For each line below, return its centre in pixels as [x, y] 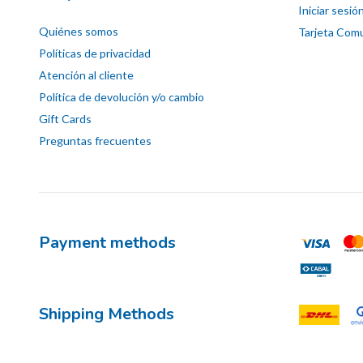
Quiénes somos [79, 32]
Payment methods [107, 243]
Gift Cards [65, 119]
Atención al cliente [86, 75]
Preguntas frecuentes [95, 141]
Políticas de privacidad [95, 53]
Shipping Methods [107, 314]
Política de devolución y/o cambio [122, 97]
